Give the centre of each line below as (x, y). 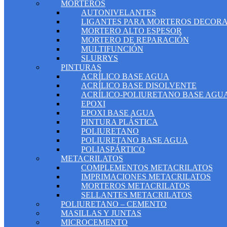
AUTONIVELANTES (119, 12)
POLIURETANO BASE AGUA (135, 140)
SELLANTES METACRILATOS (137, 195)
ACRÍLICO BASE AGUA (125, 76)
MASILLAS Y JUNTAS (101, 213)
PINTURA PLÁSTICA (120, 122)
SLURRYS (100, 58)
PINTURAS (81, 67)
